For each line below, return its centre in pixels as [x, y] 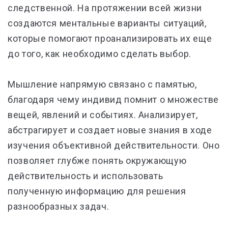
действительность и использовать [85, 176]
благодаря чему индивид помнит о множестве [113, 99]
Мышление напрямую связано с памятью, [102, 84]
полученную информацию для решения [97, 191]
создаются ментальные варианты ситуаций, [107, 23]
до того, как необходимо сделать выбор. [100, 54]
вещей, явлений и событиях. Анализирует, [103, 115]
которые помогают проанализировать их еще [110, 38]
